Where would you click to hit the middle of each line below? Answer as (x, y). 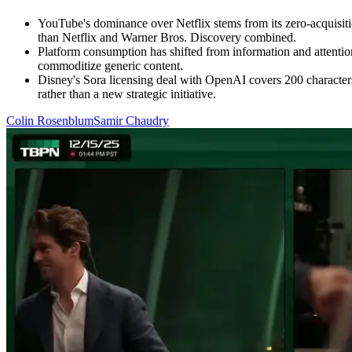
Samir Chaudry (131, 121)
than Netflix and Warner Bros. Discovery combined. (167, 38)
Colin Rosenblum (50, 121)
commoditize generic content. (110, 66)
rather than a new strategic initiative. (127, 94)
